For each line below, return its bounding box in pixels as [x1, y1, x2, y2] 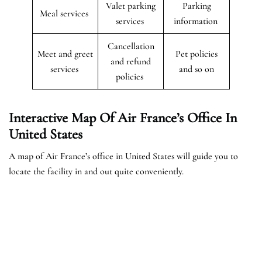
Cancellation [107, 40, 154, 52]
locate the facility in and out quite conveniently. [9, 165, 184, 177]
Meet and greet [37, 47, 93, 60]
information [173, 15, 220, 27]
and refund [111, 55, 151, 67]
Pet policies [175, 47, 218, 60]
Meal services [40, 7, 91, 19]
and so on [179, 63, 214, 75]
